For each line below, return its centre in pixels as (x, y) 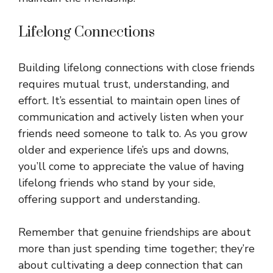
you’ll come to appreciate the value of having (131, 167)
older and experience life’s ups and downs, (123, 150)
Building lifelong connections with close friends (136, 68)
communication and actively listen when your (131, 117)
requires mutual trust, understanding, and (124, 84)
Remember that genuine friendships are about (135, 232)
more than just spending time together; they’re (136, 249)
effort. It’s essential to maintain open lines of (129, 101)
